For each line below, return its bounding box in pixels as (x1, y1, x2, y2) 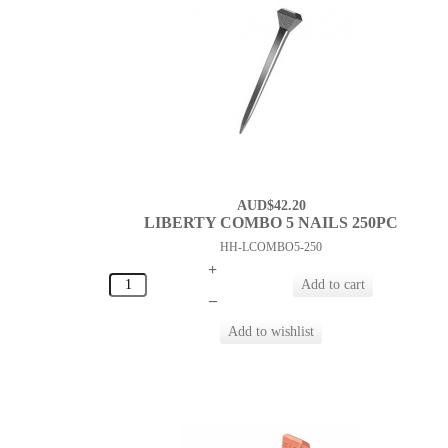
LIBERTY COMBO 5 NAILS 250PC (144, 214, 399, 232)
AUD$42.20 (236, 198, 306, 214)
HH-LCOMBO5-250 (220, 240, 323, 255)
